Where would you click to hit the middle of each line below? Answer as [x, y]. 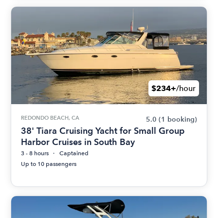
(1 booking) [178, 120]
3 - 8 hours [35, 154]
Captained [74, 154]
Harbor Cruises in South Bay [78, 142]
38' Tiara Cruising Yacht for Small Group [103, 131]
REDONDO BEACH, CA [50, 118]
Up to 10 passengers [49, 164]
